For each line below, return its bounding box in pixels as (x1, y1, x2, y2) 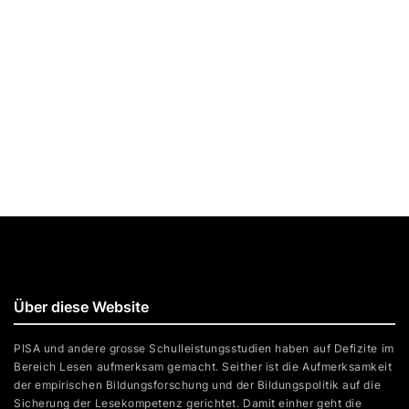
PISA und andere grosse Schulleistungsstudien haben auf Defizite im (14, 341, 394, 356)
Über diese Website (14, 298, 149, 317)
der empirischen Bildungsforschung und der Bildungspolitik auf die (14, 378, 382, 393)
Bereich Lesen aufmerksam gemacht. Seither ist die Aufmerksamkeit (14, 360, 393, 374)
